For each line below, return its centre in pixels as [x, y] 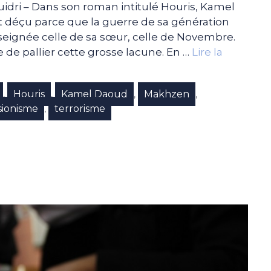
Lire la [207, 52]
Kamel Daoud [95, 94]
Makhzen [167, 94]
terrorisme [80, 108]
